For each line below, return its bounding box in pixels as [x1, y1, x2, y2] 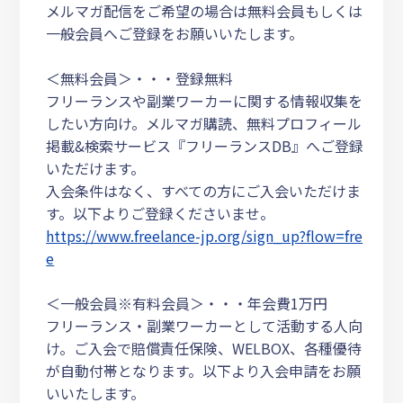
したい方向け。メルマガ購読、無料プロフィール [46, 112, 363, 134]
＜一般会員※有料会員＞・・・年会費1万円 [46, 291, 328, 314]
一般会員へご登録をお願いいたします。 [46, 22, 304, 44]
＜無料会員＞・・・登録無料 [46, 67, 234, 89]
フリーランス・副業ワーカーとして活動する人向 [46, 314, 363, 336]
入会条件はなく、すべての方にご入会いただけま [46, 179, 362, 201]
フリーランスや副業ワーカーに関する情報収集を [46, 89, 363, 112]
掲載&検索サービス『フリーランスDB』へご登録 [46, 134, 364, 157]
